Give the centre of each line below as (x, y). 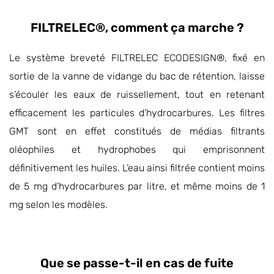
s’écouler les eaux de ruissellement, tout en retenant (137, 95)
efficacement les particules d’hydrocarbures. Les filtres (137, 113)
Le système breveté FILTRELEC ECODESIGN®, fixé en (137, 58)
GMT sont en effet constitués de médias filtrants (137, 131)
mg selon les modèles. (58, 205)
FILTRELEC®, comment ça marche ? (137, 28)
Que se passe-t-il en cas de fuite (137, 263)
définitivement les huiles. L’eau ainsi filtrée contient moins (137, 168)
